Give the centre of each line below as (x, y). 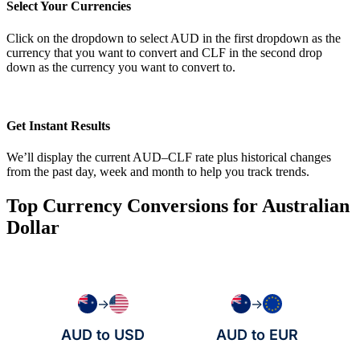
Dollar (33, 228)
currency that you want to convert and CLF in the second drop (164, 52)
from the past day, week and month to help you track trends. (158, 172)
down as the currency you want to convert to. (121, 67)
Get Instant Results (58, 126)
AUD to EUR (257, 335)
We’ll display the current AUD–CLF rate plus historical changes (169, 157)
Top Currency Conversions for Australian (178, 206)
